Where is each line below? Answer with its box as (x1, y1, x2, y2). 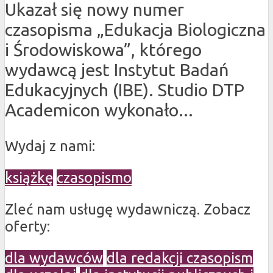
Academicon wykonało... (5, 100, 193, 120)
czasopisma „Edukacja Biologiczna (5, 19, 266, 40)
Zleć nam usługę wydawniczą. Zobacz (5, 201, 250, 218)
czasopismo (57, 169, 132, 186)
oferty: (5, 218, 50, 235)
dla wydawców (5, 250, 103, 266)
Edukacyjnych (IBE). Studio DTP (5, 80, 244, 100)
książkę (5, 169, 53, 186)
